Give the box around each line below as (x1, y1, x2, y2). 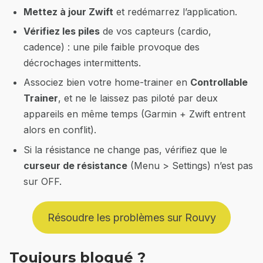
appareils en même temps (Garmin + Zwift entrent (23, 108, 245, 120)
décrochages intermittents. (23, 56, 141, 69)
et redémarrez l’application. (113, 5, 237, 18)
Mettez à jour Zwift (23, 5, 113, 18)
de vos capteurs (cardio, (100, 25, 211, 37)
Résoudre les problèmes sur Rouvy (47, 211, 216, 224)
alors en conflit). (23, 124, 96, 136)
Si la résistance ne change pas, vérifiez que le (23, 143, 227, 156)
